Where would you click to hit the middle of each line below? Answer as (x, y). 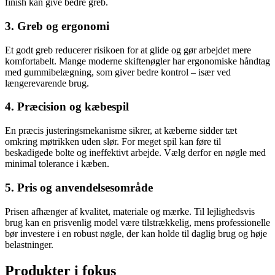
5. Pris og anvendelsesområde (79, 187)
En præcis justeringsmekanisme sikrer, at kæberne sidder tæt (121, 131)
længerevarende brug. (47, 83)
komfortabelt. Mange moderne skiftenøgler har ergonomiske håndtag (137, 61)
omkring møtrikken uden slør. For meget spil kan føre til (113, 142)
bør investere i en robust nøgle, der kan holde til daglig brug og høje (136, 233)
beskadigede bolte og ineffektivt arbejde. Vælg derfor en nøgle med (135, 153)
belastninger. (29, 244)
